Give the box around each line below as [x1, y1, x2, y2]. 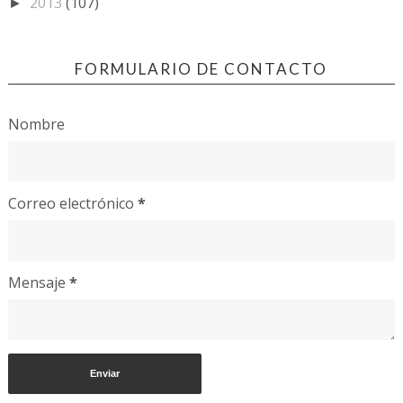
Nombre [7, 114, 65, 135]
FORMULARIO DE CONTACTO [75, 59, 328, 79]
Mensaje [7, 273, 69, 293]
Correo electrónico [7, 193, 138, 214]
